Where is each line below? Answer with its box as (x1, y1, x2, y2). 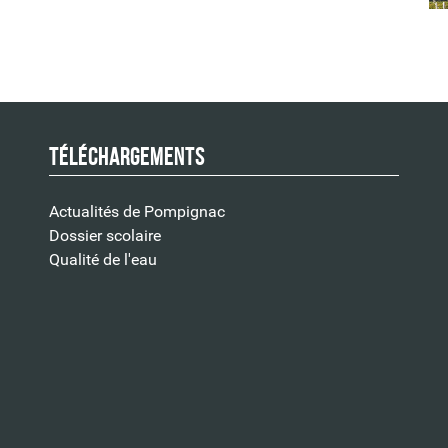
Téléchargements (49, 143, 205, 170)
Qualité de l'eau (49, 249, 157, 269)
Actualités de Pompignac (49, 201, 225, 221)
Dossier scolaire (49, 225, 161, 245)
